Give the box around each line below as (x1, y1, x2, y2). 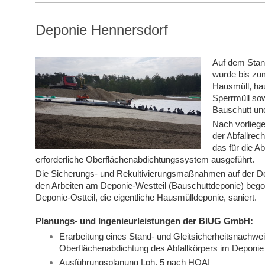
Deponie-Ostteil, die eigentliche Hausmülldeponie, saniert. (35, 192, 257, 203)
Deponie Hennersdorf (35, 22, 168, 38)
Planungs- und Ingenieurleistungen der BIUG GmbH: (35, 216, 253, 227)
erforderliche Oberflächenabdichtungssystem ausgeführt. (35, 155, 254, 165)
